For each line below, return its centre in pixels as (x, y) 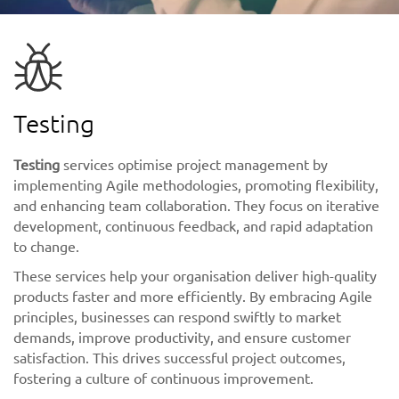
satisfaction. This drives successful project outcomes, (179, 358)
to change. (46, 246)
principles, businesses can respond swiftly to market (177, 317)
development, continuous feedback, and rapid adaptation (193, 226)
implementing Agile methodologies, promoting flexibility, (196, 185)
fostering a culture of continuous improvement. (163, 378)
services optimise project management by (194, 164)
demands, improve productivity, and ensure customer (182, 337)
